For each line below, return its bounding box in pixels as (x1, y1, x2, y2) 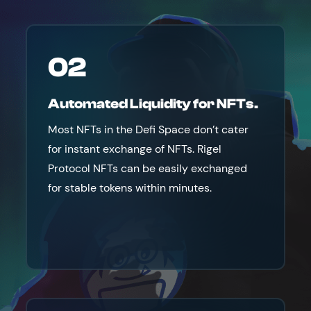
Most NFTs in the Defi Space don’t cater (48, 122, 249, 137)
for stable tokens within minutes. (48, 180, 212, 195)
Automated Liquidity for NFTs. (48, 96, 259, 112)
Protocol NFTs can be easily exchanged (48, 161, 248, 176)
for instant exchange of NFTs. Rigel (48, 142, 222, 156)
